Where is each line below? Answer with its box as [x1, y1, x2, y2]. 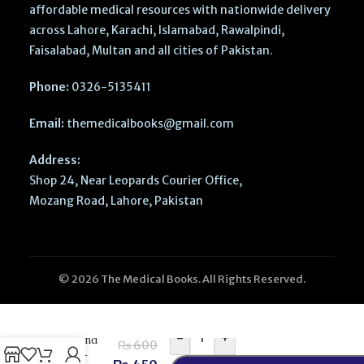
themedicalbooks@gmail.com [63, 116, 234, 132]
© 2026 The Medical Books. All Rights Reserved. [58, 272, 305, 287]
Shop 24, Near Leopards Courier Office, [28, 173, 242, 188]
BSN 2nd [53, 331, 97, 347]
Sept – [53, 347, 88, 362]
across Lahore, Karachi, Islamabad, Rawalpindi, [28, 23, 284, 38]
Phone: [28, 80, 69, 95]
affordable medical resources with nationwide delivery [28, 2, 331, 18]
